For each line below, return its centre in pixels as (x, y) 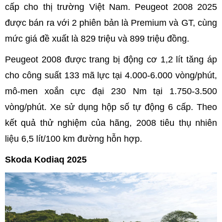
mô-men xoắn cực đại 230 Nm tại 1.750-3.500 (111, 91)
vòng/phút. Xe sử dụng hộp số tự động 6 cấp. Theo (111, 107)
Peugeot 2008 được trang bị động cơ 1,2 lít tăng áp (111, 59)
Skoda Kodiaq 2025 (46, 159)
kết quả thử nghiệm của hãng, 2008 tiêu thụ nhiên (111, 123)
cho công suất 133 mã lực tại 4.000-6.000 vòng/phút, (111, 75)
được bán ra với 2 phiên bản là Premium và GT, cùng (111, 23)
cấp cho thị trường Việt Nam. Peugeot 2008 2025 (111, 7)
